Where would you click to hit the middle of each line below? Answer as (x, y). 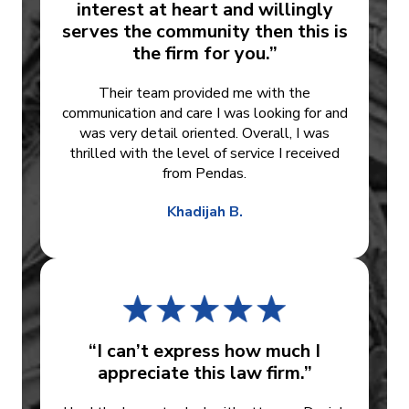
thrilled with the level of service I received (204, 154)
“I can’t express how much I (204, 351)
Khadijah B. (204, 212)
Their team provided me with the (204, 94)
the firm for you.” (204, 54)
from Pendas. (204, 174)
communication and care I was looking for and (204, 114)
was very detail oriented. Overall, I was (204, 134)
